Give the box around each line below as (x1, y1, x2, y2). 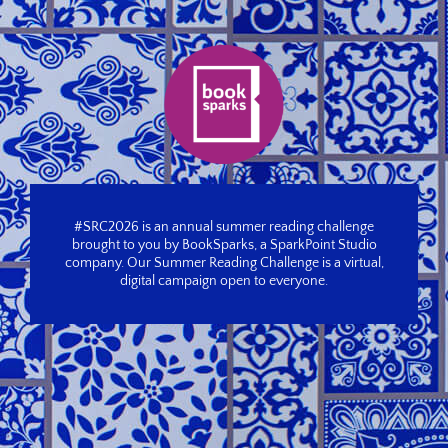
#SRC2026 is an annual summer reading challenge (74, 219, 374, 236)
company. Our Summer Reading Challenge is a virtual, (64, 255, 384, 272)
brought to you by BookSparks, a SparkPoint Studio (71, 237, 377, 254)
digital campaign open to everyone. (120, 273, 328, 290)
